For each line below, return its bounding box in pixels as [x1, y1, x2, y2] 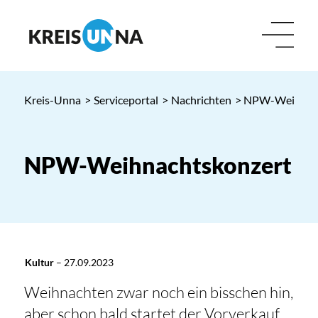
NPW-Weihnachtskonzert [23, 151, 292, 179]
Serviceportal [93, 93, 158, 106]
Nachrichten [170, 93, 231, 106]
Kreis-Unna [23, 93, 81, 106]
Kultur [24, 256, 54, 268]
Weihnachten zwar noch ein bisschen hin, [23, 283, 293, 302]
